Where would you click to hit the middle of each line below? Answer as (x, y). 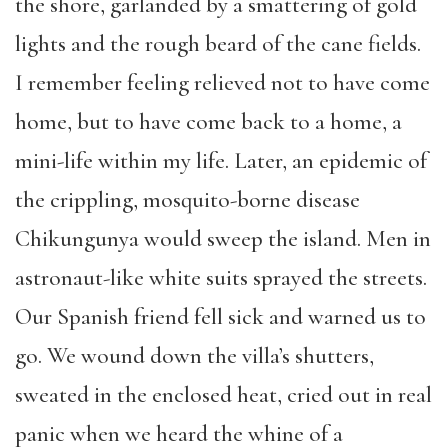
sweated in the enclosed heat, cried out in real (223, 395)
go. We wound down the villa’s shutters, (194, 356)
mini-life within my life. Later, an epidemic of (221, 161)
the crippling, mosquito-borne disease (187, 200)
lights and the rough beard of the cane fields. (218, 44)
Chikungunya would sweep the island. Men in (223, 239)
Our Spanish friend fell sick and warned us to (220, 317)
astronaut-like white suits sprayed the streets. (221, 278)
